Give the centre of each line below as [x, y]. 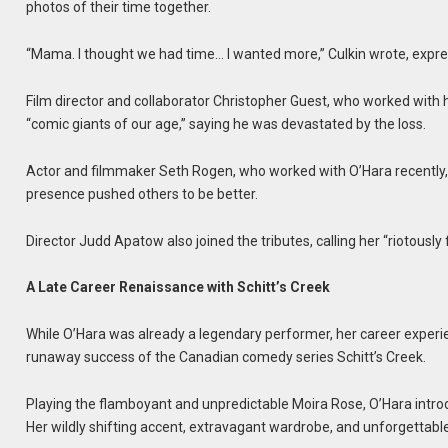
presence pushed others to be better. [142, 193]
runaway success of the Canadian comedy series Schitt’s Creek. [226, 357]
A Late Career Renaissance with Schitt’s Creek [178, 287]
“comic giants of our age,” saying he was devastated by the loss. [226, 123]
